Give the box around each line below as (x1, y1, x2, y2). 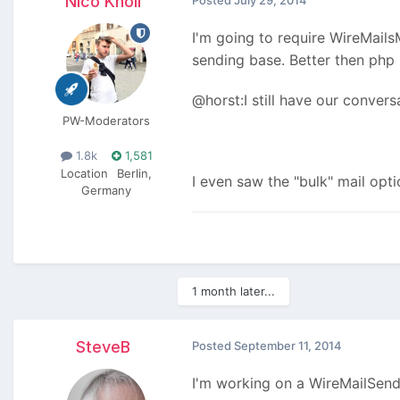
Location (61, 165, 108, 180)
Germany (81, 182, 131, 197)
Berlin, (117, 165, 152, 180)
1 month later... (192, 284, 275, 299)
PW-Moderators (62, 113, 150, 129)
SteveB (75, 337, 130, 357)
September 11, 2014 (234, 338, 342, 354)
